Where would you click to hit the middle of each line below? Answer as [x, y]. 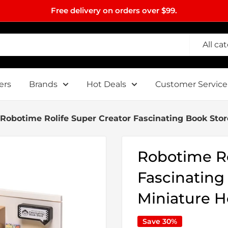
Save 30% [160, 221]
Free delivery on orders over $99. [114, 10]
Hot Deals [106, 84]
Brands [43, 84]
